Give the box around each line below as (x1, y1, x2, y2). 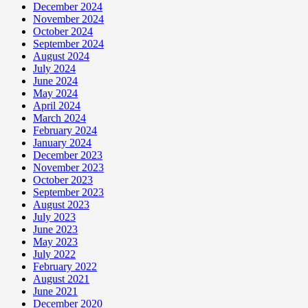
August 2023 (33, 198, 89, 210)
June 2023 (33, 223, 78, 235)
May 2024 (33, 87, 78, 99)
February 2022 (33, 260, 97, 272)
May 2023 (33, 235, 78, 247)
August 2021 (33, 272, 89, 285)
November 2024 (33, 12, 104, 25)
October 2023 (33, 173, 93, 186)
